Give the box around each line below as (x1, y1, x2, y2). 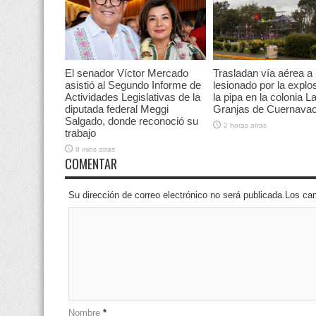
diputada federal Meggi (65, 103, 169, 116)
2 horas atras (224, 121, 267, 130)
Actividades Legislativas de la (65, 91, 200, 104)
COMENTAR (65, 154, 117, 173)
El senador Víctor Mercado (65, 67, 188, 80)
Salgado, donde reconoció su (65, 115, 198, 128)
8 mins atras (75, 145, 115, 154)
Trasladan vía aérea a (213, 67, 312, 80)
